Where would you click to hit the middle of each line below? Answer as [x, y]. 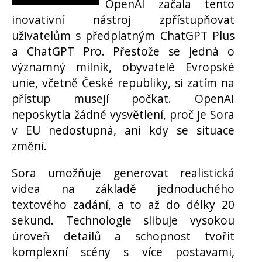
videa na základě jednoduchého [123, 189]
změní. [29, 146]
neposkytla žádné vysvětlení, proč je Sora [123, 115]
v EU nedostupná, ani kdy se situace [123, 130]
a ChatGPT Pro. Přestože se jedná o [123, 51]
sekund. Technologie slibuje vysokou [123, 220]
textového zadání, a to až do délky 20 [123, 205]
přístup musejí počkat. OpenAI [123, 99]
